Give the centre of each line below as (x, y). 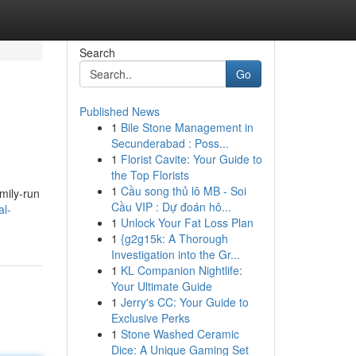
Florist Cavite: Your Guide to (191, 159)
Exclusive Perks (150, 318)
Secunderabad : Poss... (170, 143)
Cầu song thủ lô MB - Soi (183, 191)
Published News (119, 111)
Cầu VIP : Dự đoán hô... (171, 207)
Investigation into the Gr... (175, 254)
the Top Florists (150, 175)
